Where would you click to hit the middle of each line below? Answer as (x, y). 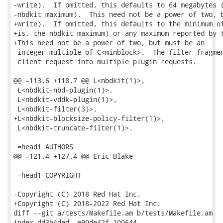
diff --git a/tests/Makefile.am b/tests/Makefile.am (113, 213)
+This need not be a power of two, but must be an (109, 43)
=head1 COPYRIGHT (47, 175)
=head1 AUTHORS (43, 147)
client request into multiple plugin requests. (105, 61)
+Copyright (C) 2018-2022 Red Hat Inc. (87, 203)
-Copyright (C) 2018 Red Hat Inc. (77, 194)
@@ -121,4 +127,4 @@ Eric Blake (73, 156)
